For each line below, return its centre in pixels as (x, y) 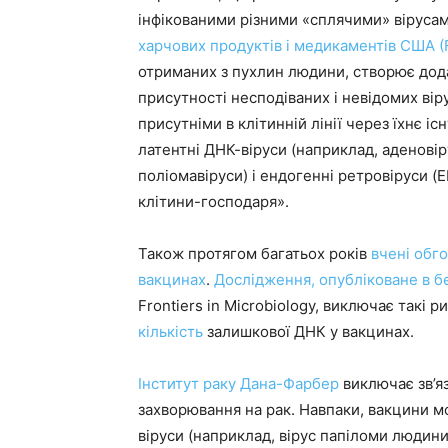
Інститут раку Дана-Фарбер (238, 383)
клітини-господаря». (213, 201)
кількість (170, 331)
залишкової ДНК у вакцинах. (308, 331)
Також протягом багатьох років (254, 253)
